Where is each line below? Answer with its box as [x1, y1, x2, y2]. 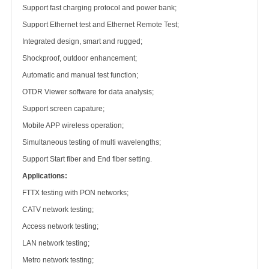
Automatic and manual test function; [22, 71, 138, 79]
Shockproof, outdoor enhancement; [22, 54, 137, 62]
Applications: [22, 172, 67, 180]
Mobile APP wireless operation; [22, 121, 124, 130]
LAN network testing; [22, 239, 89, 247]
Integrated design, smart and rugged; [22, 37, 142, 46]
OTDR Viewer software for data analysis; [22, 88, 154, 96]
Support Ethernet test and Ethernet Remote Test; [22, 20, 179, 29]
